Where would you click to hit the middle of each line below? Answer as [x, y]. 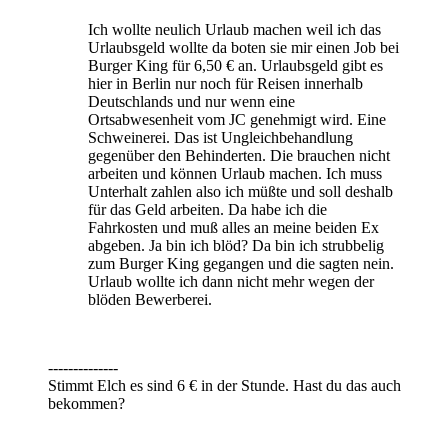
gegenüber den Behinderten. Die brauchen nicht [239, 155]
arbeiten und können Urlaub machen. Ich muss [235, 173]
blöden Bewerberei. [150, 299]
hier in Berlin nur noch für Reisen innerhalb [225, 83]
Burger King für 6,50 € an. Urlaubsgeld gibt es [235, 65]
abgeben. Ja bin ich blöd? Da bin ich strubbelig [236, 245]
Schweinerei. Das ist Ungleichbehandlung [220, 137]
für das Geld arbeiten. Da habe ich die [207, 209]
